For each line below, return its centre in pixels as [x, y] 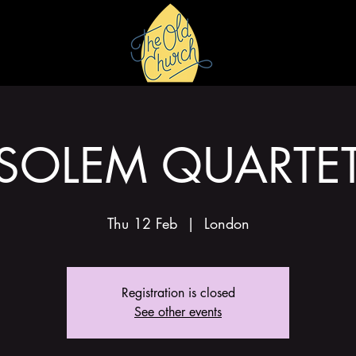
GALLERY [275, 70]
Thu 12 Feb [142, 223]
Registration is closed [178, 293]
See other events [178, 312]
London [226, 223]
